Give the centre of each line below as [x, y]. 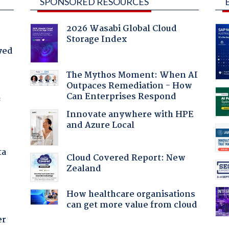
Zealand [84, 169]
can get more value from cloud [132, 205]
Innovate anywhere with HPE [130, 114]
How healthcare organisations [131, 194]
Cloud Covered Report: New [126, 158]
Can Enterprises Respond [121, 97]
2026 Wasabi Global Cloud [121, 29]
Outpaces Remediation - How [129, 86]
